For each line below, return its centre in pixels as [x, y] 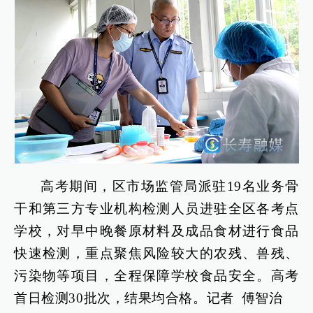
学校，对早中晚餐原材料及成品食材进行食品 [156, 231]
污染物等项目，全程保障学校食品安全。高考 [156, 276]
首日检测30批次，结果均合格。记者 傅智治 [148, 298]
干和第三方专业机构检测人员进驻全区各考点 [156, 209]
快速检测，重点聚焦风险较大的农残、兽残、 [156, 254]
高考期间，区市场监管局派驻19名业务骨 [170, 187]
